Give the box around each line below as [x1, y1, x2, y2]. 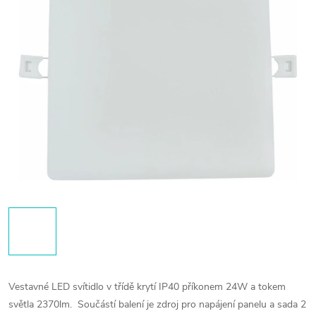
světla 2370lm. [8, 298, 75, 311]
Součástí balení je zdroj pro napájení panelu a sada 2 [78, 298, 306, 311]
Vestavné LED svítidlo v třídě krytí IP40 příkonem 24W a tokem [8, 280, 286, 293]
